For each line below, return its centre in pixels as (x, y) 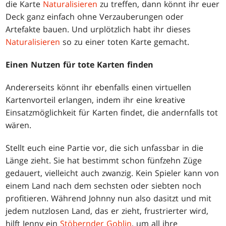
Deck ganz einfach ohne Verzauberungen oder (95, 17)
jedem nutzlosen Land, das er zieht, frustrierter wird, (107, 211)
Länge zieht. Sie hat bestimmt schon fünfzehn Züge (104, 161)
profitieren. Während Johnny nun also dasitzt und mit (109, 199)
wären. (19, 125)
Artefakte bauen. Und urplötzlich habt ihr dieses (98, 30)
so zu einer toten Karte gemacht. (125, 42)
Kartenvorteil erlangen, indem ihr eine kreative (96, 100)
